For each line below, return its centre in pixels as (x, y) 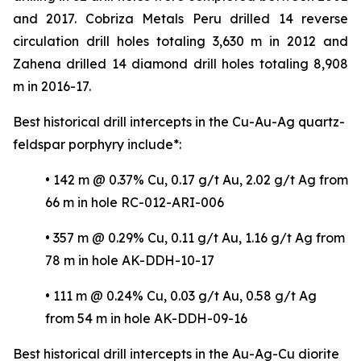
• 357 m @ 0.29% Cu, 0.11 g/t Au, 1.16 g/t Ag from (195, 238)
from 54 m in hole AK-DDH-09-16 (146, 319)
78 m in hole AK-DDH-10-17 (130, 261)
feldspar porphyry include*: (97, 145)
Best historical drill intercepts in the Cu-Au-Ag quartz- (179, 122)
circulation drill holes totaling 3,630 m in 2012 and (180, 41)
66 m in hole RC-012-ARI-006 (135, 203)
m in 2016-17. (52, 87)
